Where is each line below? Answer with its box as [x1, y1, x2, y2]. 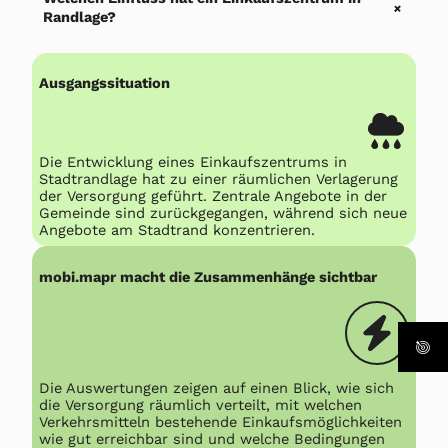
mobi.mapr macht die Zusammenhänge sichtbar [39, 267, 378, 286]
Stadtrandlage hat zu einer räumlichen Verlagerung [39, 169, 399, 188]
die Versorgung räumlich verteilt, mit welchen [39, 395, 363, 414]
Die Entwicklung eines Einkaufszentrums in [39, 152, 348, 171]
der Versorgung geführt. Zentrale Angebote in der [39, 186, 388, 205]
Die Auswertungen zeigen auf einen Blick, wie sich [39, 378, 395, 397]
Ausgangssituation [39, 74, 171, 93]
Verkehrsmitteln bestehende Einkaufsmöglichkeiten [39, 412, 403, 431]
